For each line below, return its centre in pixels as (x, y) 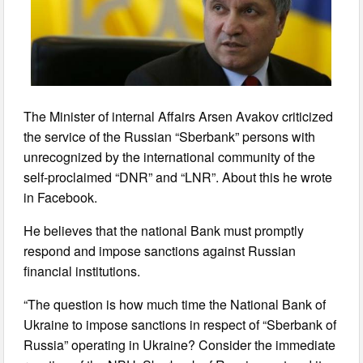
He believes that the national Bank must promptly (164, 230)
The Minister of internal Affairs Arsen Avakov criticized (179, 116)
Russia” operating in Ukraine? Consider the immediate (180, 344)
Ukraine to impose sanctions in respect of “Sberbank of (180, 324)
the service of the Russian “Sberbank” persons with (170, 136)
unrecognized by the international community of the (170, 156)
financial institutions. (82, 271)
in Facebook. (61, 197)
